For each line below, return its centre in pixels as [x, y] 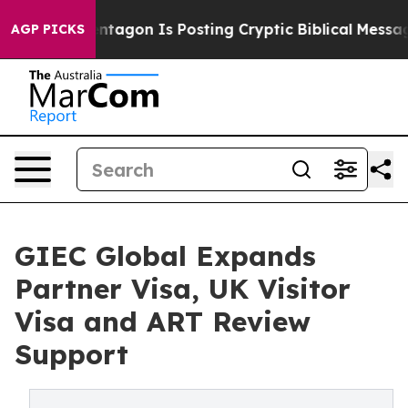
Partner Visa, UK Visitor [183, 289]
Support [71, 354]
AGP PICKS [48, 29]
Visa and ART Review [163, 321]
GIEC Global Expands [165, 256]
